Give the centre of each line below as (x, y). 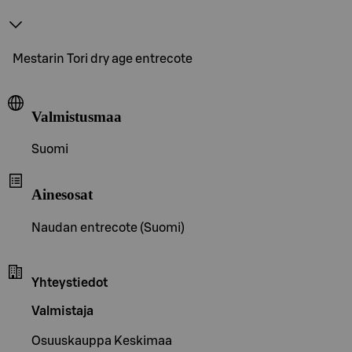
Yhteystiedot (70, 282)
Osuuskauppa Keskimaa (102, 341)
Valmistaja (62, 311)
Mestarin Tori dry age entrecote (103, 59)
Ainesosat (62, 194)
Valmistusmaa (77, 116)
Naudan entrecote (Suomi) (108, 227)
